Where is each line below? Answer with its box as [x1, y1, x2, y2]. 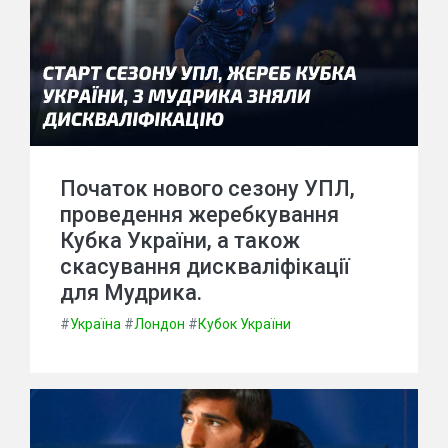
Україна [70, 316, 121, 332]
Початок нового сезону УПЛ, [60, 176, 355, 201]
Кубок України [198, 316, 291, 332]
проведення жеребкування [60, 202, 339, 227]
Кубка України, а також [60, 228, 300, 253]
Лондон [134, 316, 185, 332]
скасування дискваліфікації [60, 254, 350, 279]
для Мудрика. [60, 280, 202, 305]
